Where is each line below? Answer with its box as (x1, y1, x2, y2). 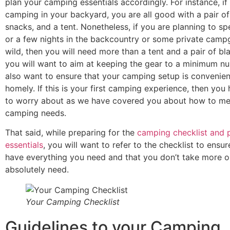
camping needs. (5, 108, 66, 118)
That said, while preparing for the (5, 127, 137, 138)
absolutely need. (5, 164, 69, 175)
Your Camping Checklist (26, 197, 120, 207)
